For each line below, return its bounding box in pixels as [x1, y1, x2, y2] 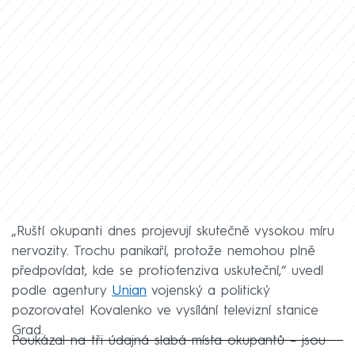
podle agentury [12, 284, 112, 299]
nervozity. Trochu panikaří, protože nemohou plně [12, 245, 315, 259]
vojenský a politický [147, 284, 269, 299]
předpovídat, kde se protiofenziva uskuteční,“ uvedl [12, 265, 323, 279]
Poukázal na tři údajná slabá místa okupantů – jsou [12, 334, 326, 349]
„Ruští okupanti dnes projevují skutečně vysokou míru [12, 225, 334, 239]
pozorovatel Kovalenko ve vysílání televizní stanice [12, 304, 319, 319]
